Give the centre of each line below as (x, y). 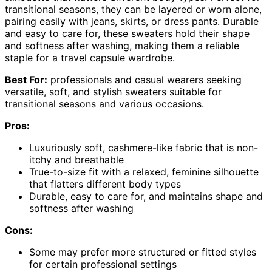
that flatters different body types (105, 184)
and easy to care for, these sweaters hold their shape (127, 33)
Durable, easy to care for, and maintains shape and (146, 196)
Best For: (26, 79)
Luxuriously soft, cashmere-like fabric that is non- (144, 147)
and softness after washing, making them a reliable (122, 45)
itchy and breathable (76, 159)
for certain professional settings (103, 264)
